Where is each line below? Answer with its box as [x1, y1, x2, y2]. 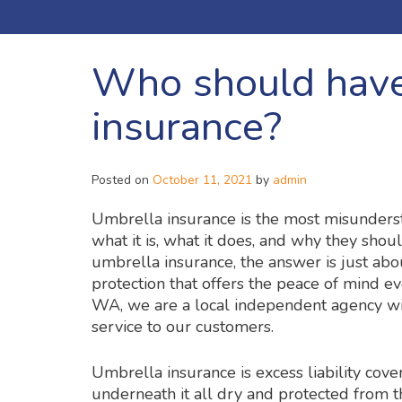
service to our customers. [92, 316, 278, 338]
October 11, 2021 [153, 171, 252, 189]
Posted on [92, 171, 153, 189]
